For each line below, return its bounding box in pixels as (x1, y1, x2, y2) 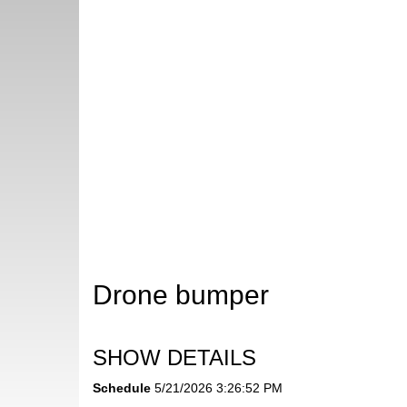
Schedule (93, 381, 151, 396)
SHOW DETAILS (93, 345, 256, 371)
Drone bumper (93, 280, 269, 311)
